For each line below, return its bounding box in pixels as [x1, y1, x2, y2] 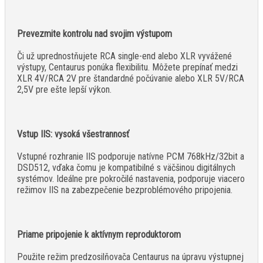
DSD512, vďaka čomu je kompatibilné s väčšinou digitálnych [17, 162, 235, 174]
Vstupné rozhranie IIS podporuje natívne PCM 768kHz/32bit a [17, 151, 244, 163]
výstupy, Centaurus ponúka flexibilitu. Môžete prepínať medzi [17, 62, 238, 73]
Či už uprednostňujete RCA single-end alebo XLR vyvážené [17, 50, 232, 62]
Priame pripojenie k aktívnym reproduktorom [17, 229, 181, 241]
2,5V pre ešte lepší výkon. [17, 84, 112, 96]
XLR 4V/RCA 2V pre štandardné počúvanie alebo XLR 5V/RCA [17, 73, 244, 85]
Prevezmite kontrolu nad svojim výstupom [17, 28, 172, 40]
